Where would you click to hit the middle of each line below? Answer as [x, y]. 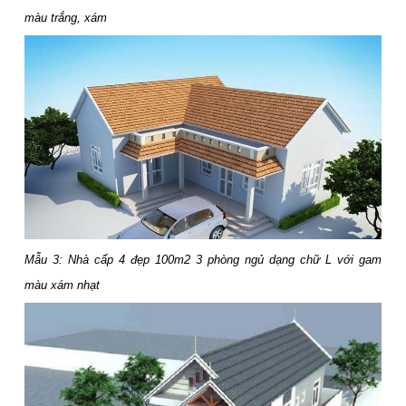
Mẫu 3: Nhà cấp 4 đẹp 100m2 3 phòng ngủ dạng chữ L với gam [203, 260]
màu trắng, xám [68, 18]
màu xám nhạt [62, 285]
